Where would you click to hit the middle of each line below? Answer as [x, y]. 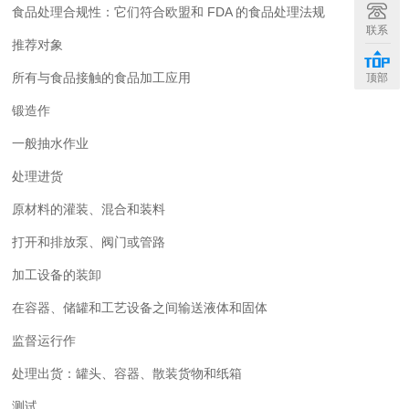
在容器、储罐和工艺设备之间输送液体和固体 [140, 308]
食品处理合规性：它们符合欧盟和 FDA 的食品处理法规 [169, 12]
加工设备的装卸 [57, 275]
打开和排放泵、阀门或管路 [89, 242]
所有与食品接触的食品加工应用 [102, 78]
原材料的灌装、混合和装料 [89, 209]
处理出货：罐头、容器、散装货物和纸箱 [127, 373]
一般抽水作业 [51, 143]
